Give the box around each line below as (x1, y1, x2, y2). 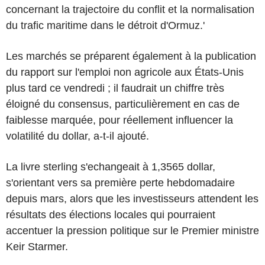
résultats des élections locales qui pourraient (6, 208, 215, 221)
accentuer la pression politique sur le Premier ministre (6, 224, 259, 237)
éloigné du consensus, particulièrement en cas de (6, 98, 240, 110)
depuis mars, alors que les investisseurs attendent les (6, 192, 258, 205)
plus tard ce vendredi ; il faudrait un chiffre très (6, 82, 224, 94)
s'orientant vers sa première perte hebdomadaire (6, 176, 235, 189)
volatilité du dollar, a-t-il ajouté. (6, 130, 149, 142)
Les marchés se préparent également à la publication (6, 50, 256, 62)
